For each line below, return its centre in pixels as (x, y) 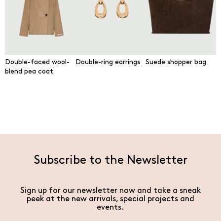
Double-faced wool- (37, 62)
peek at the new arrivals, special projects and (110, 199)
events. (110, 207)
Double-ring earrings (108, 62)
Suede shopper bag (176, 62)
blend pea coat (29, 72)
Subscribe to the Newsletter (110, 160)
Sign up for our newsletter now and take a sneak (110, 191)
